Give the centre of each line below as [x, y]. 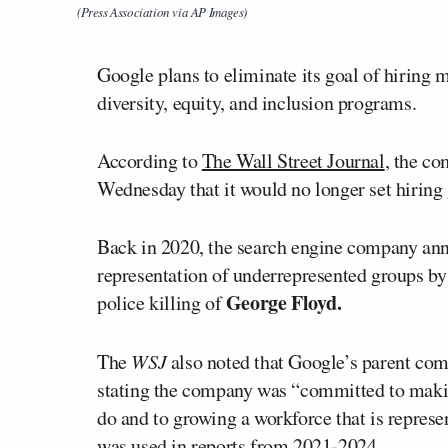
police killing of [161, 302]
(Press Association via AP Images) [162, 11]
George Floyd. [283, 302]
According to [149, 160]
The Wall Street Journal [293, 160]
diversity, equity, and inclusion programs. [257, 102]
